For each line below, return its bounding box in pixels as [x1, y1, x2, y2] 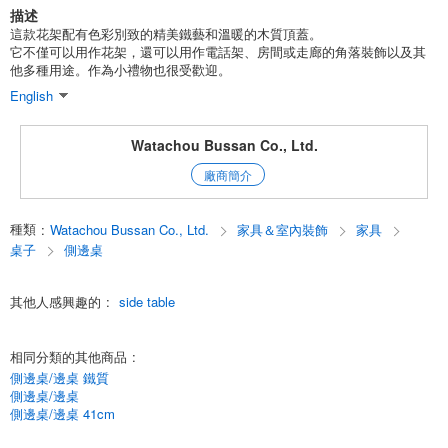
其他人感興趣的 [10, 291, 101, 311]
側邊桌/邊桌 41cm [10, 404, 115, 424]
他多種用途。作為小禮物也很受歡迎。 [10, 59, 231, 79]
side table [119, 291, 175, 311]
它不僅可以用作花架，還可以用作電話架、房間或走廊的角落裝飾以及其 [10, 41, 426, 61]
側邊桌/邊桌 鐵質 [10, 368, 109, 388]
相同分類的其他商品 [10, 346, 127, 366]
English [10, 85, 53, 105]
